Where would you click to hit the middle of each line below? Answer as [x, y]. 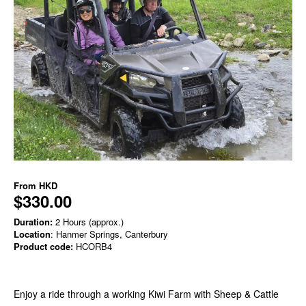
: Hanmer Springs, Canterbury [109, 234]
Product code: [43, 246]
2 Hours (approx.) [88, 221]
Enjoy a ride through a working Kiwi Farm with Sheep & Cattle [146, 293]
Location [32, 234]
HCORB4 [93, 246]
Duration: [33, 221]
